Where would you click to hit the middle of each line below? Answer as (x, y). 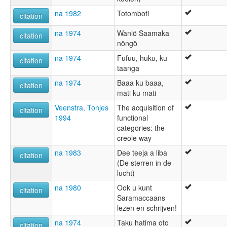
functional (133, 117)
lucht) (126, 173)
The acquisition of (145, 107)
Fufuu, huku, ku (142, 58)
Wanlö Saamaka (143, 33)
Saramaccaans (141, 197)
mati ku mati (137, 92)
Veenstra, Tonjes (82, 107)
